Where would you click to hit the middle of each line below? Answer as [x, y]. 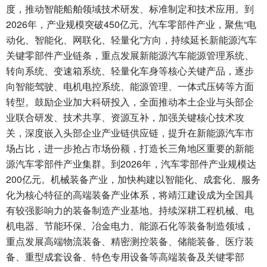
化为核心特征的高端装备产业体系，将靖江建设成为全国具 [130, 195]
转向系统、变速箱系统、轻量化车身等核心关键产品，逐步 [130, 71]
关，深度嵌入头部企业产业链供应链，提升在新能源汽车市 [130, 133]
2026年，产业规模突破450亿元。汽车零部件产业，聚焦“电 [131, 24]
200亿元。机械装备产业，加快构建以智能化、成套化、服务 [133, 179]
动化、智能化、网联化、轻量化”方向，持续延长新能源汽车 [131, 40]
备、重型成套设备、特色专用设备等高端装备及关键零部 [125, 257]
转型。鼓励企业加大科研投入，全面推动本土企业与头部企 [130, 102]
